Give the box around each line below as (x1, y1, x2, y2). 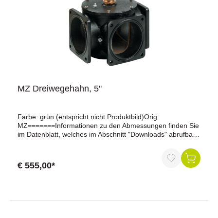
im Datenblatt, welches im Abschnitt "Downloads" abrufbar (18, 130, 195, 138)
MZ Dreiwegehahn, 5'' (18, 84, 102, 93)
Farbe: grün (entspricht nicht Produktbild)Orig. (18, 113, 159, 121)
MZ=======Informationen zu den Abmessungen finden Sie (18, 122, 199, 129)
